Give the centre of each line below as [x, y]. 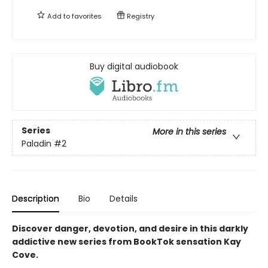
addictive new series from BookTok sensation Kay [127, 241]
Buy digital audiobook [134, 66]
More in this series [189, 132]
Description [36, 198]
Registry [140, 16]
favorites [87, 16]
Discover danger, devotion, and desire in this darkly [130, 228]
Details [124, 198]
